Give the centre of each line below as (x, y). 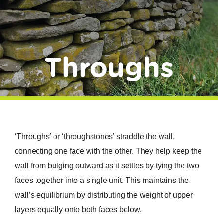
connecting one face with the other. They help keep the (108, 151)
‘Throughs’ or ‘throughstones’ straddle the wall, (94, 137)
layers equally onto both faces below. (78, 210)
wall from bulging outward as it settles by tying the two (107, 166)
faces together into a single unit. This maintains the (101, 181)
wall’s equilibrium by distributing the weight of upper (103, 195)
